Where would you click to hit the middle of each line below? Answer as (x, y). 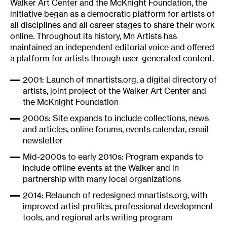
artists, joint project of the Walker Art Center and (115, 91)
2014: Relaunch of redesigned (80, 195)
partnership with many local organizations (102, 179)
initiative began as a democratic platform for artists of (112, 14)
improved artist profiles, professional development (118, 206)
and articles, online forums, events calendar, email (116, 129)
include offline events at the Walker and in (101, 168)
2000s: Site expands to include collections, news (116, 118)
